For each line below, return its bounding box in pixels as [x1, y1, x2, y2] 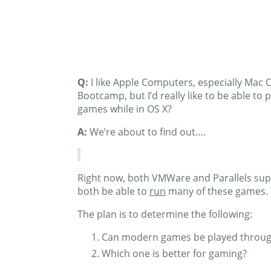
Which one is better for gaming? [102, 247, 247, 261]
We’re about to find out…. [87, 125, 206, 139]
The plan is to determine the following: [77, 207, 252, 221]
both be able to [77, 184, 149, 198]
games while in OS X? [77, 102, 172, 116]
